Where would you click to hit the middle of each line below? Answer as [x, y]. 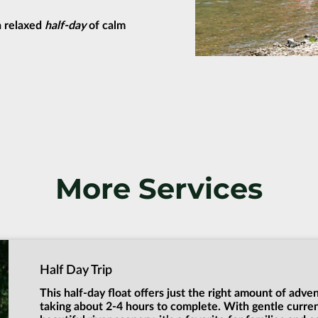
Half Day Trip [76, 270]
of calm [106, 26]
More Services [159, 188]
